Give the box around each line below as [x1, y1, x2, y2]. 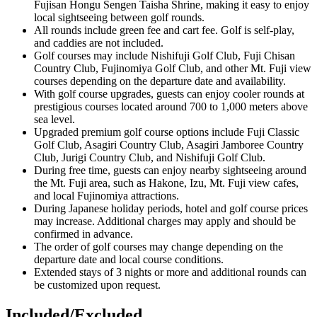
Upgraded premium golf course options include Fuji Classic [34, 126, 299, 139]
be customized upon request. [34, 279, 161, 292]
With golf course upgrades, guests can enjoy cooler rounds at [34, 88, 304, 100]
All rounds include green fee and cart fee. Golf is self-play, [34, 24, 294, 37]
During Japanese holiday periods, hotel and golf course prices [34, 202, 308, 215]
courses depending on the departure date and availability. [34, 75, 286, 88]
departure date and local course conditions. [34, 253, 224, 266]
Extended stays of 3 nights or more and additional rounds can [34, 266, 306, 279]
